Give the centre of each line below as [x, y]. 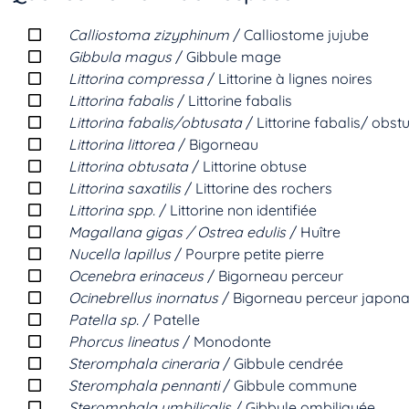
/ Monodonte [225, 341]
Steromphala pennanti [144, 385]
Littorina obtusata [128, 166]
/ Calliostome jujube [299, 34]
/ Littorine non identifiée [236, 210]
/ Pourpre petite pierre [247, 253]
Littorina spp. [112, 210]
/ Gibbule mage [226, 56]
